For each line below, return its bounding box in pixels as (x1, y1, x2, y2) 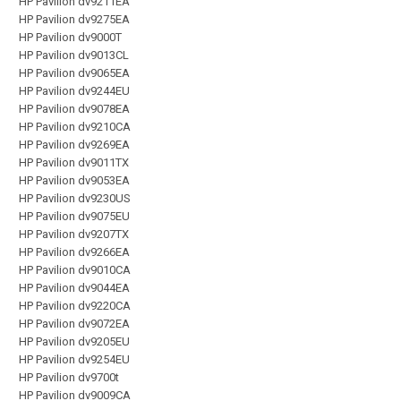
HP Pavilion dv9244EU (19, 83, 130, 98)
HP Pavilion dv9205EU (19, 334, 130, 348)
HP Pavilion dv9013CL (19, 47, 129, 62)
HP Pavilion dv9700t (19, 370, 119, 384)
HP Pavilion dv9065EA (19, 65, 130, 80)
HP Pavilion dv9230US (19, 191, 131, 205)
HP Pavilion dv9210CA (19, 119, 131, 133)
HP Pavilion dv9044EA (19, 280, 130, 294)
